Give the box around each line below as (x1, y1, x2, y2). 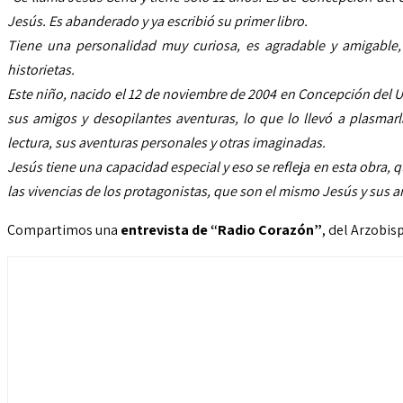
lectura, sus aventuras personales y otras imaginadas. (7, 133, 326, 153)
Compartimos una (7, 220, 121, 240)
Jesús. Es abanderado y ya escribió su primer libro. (7, 12, 308, 31)
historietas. (7, 60, 75, 80)
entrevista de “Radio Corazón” (121, 220, 322, 240)
